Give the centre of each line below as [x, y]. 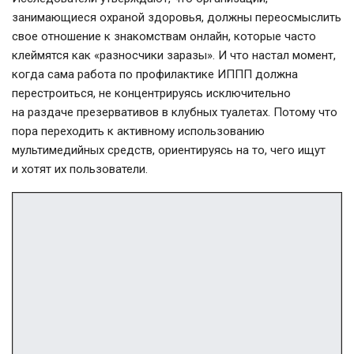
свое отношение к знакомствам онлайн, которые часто [164, 37]
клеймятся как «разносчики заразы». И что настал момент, [174, 56]
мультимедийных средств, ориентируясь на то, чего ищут [169, 151]
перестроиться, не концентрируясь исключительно [151, 94]
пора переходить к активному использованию [138, 132]
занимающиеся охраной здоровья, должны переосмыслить [177, 18]
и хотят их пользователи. [80, 169]
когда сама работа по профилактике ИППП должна [155, 75]
